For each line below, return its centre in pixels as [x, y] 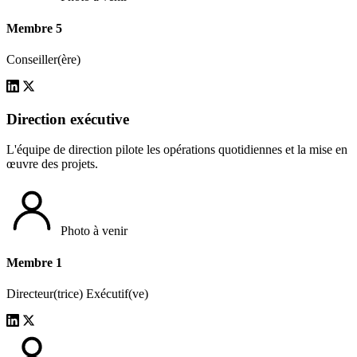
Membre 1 [34, 262]
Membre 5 [34, 28]
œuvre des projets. [52, 164]
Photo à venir [94, 231]
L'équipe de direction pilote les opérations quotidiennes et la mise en [177, 150]
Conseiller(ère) [43, 59]
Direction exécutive [68, 119]
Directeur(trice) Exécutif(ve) [77, 293]
